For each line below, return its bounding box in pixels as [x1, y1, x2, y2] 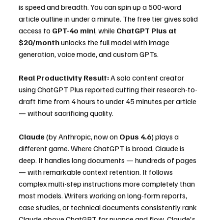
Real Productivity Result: [19, 73, 109, 83]
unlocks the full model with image [59, 37, 171, 48]
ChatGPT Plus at [116, 26, 178, 36]
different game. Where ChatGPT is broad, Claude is [19, 143, 186, 154]
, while [95, 26, 116, 36]
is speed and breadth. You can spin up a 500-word [19, 2, 183, 12]
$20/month [19, 37, 59, 48]
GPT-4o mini [52, 26, 95, 36]
